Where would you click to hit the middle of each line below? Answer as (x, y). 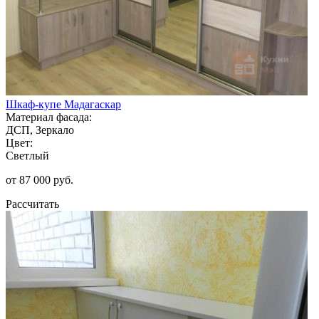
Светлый (27, 155)
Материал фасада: (49, 117)
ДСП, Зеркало (40, 130)
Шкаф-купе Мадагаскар (63, 104)
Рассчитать (32, 204)
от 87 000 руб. (40, 179)
